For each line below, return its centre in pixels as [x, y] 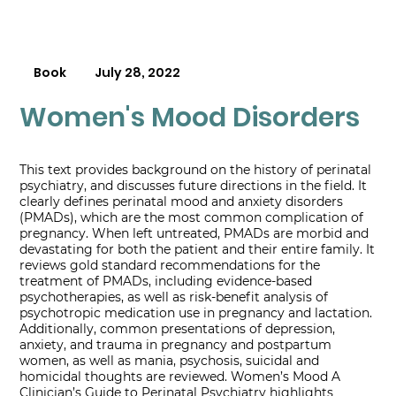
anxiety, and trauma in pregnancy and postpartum [176, 345]
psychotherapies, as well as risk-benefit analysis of [174, 297]
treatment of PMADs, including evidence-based [166, 282]
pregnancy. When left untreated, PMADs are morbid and [194, 234]
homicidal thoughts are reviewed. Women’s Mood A [180, 377]
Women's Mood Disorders [190, 117]
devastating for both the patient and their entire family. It [198, 250]
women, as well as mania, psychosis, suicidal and [170, 361]
